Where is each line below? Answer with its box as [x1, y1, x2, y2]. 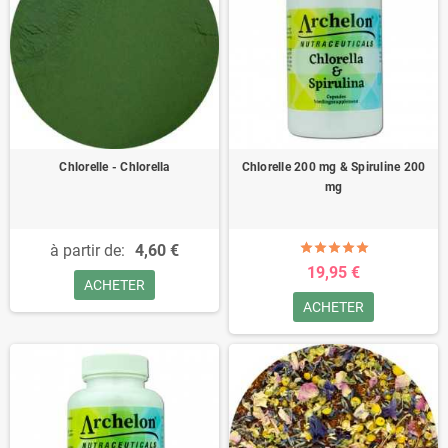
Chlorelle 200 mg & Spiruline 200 [241, 160, 426, 174]
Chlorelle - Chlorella [59, 160, 170, 174]
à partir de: [50, 241, 125, 260]
